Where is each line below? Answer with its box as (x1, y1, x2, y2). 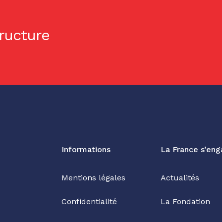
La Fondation (161, 197, 210, 206)
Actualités (161, 173, 199, 182)
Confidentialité (61, 197, 117, 206)
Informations (61, 145, 111, 154)
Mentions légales (61, 173, 125, 182)
